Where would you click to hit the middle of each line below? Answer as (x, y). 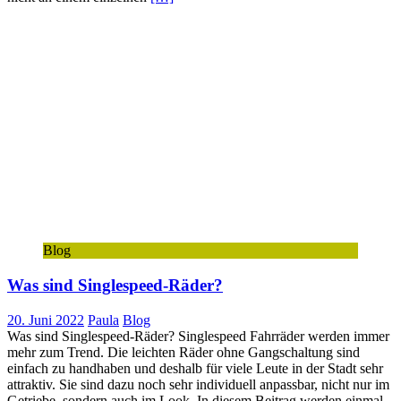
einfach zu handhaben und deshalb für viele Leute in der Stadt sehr (195, 368)
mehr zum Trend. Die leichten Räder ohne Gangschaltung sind (183, 352)
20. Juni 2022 (46, 320)
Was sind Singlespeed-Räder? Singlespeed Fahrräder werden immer (198, 336)
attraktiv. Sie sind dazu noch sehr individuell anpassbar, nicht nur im (198, 384)
